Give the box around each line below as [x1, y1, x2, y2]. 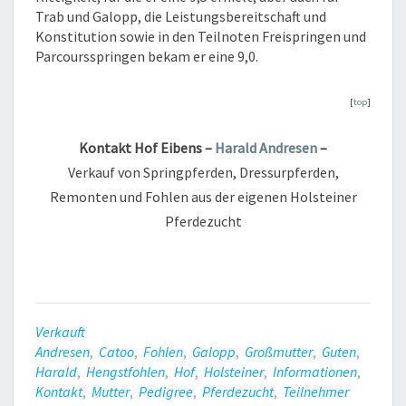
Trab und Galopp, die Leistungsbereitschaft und [35, 6, 326, 25]
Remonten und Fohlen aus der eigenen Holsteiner [49, 187, 357, 206]
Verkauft [35, 322, 85, 341]
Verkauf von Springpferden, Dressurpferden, [67, 162, 339, 181]
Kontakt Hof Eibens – [79, 138, 215, 157]
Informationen [273, 362, 357, 381]
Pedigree [139, 382, 193, 401]
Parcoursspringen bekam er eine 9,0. [35, 46, 258, 65]
